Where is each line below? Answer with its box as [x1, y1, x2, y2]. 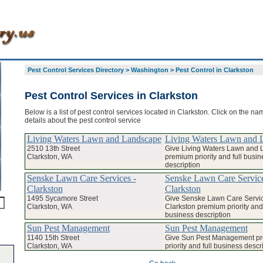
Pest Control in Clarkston [175, 66, 254, 73]
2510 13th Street [26, 144, 80, 153]
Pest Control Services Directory [27, 66, 124, 73]
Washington [130, 66, 168, 73]
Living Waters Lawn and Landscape [26, 133, 161, 144]
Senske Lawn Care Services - [26, 173, 136, 183]
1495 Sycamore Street [26, 194, 98, 203]
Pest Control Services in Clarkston [24, 89, 198, 102]
